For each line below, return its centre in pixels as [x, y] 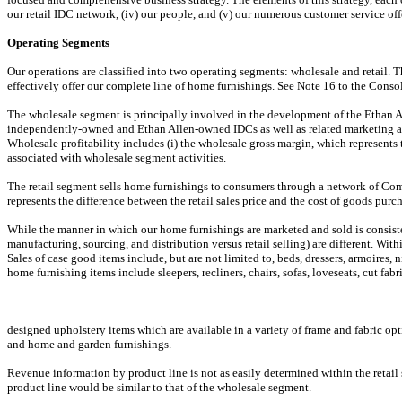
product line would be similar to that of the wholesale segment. [159, 388]
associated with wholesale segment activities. [117, 158]
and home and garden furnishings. [89, 345]
